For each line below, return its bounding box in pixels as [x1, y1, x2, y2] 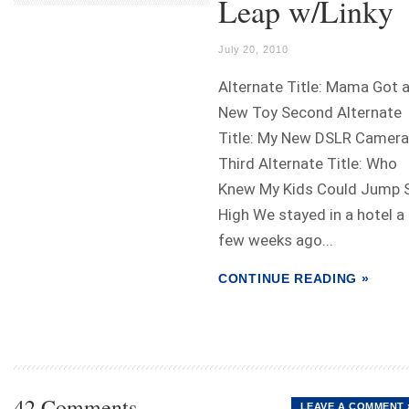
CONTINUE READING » [218, 271, 370, 286]
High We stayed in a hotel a [218, 205, 404, 224]
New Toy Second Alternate [218, 103, 402, 121]
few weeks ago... [218, 231, 333, 249]
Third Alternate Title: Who [218, 154, 397, 173]
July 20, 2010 [218, 44, 288, 55]
